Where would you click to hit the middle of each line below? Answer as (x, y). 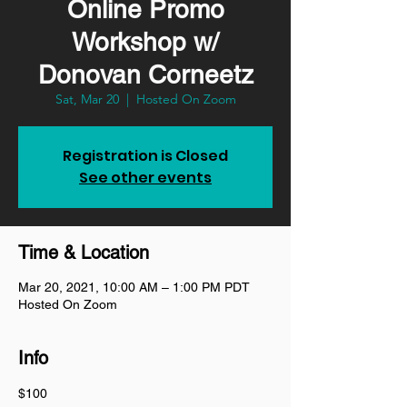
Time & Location (84, 253)
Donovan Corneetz (145, 74)
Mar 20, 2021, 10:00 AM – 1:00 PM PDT (134, 287)
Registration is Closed (145, 156)
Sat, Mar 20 (87, 99)
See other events (145, 178)
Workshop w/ (145, 42)
